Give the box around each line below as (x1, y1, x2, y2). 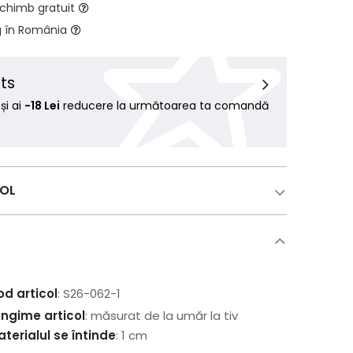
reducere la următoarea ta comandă (60, 98, 269, 113)
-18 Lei (24, 98, 61, 113)
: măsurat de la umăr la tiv (85, 307, 239, 324)
